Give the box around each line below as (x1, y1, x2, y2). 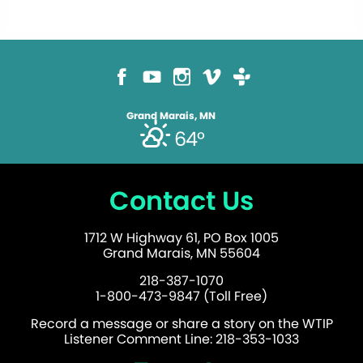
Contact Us (109, 182, 254, 220)
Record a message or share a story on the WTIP (30, 314, 333, 334)
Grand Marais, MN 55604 (103, 244, 260, 263)
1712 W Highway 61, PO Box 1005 (84, 228, 279, 248)
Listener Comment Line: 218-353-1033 (64, 330, 299, 349)
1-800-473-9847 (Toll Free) (96, 287, 267, 306)
